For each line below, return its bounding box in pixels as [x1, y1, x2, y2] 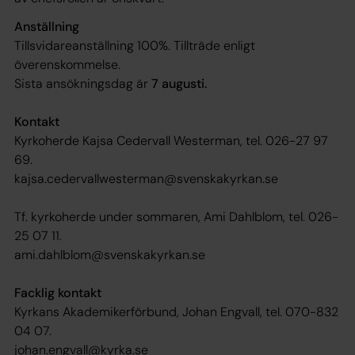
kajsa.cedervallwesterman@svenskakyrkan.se [14, 170, 278, 187]
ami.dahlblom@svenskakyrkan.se [14, 246, 205, 263]
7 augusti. [148, 75, 207, 92]
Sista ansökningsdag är [14, 75, 148, 92]
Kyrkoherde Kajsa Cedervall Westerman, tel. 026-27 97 [14, 132, 328, 149]
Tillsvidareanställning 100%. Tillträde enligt [14, 37, 255, 54]
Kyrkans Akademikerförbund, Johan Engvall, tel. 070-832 [14, 303, 338, 320]
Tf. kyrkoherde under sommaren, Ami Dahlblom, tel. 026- [14, 208, 338, 225]
